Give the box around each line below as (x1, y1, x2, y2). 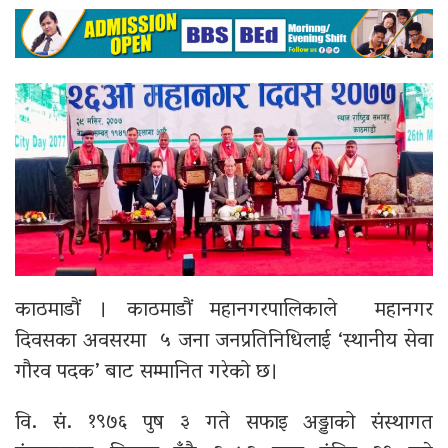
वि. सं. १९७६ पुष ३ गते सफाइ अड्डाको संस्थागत (15, 403, 433, 444)
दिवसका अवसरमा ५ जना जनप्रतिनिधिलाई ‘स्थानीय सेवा (15, 321, 433, 362)
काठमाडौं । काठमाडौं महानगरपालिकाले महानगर (15, 290, 433, 331)
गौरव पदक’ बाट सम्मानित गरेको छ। (15, 352, 279, 393)
